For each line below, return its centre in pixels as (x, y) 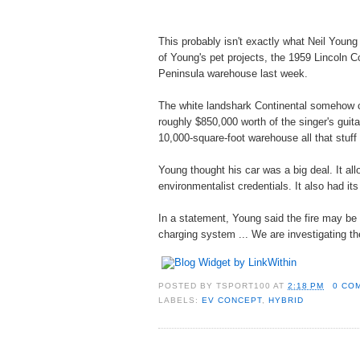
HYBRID (286, 301)
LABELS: (180, 301)
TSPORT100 (244, 286)
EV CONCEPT (232, 301)
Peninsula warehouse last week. (233, 73)
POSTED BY (188, 286)
